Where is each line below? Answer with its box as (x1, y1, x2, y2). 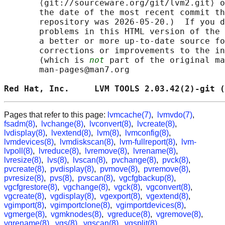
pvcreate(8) (4, 165, 44, 174)
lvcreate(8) (137, 120, 175, 129)
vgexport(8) (100, 192, 140, 201)
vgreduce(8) (107, 210, 150, 219)
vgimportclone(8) (50, 201, 110, 210)
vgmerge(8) (4, 210, 45, 219)
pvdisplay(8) (50, 165, 94, 174)
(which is (4, 55, 89, 65)
